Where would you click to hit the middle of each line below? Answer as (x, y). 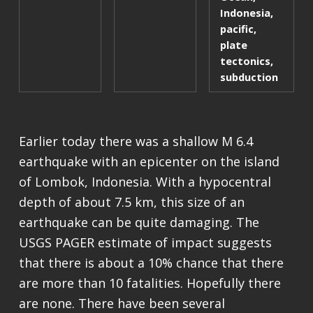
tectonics (245, 61)
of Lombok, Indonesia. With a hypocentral (145, 182)
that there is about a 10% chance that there (151, 263)
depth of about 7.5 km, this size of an (131, 202)
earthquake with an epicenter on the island (149, 162)
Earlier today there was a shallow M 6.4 (136, 141)
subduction (249, 77)
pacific (236, 29)
